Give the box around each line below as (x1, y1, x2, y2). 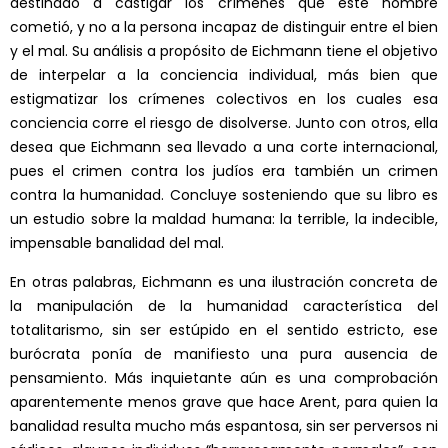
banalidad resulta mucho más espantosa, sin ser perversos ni (10, 416, 438, 437)
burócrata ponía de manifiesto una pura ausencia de (10, 344, 438, 365)
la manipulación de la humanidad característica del (10, 296, 438, 317)
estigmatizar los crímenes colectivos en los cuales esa (10, 89, 438, 110)
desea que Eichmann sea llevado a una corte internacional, (10, 137, 438, 158)
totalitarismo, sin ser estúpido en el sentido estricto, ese (10, 320, 438, 341)
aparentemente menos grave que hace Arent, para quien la (10, 392, 438, 413)
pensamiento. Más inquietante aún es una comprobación (10, 368, 438, 389)
